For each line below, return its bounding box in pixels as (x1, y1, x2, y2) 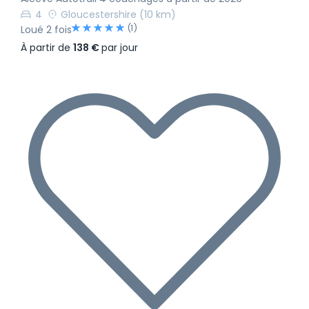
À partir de (21, 41, 73, 55)
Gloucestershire (61, 8, 137, 22)
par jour (101, 41, 138, 55)
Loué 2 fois (21, 23, 72, 37)
